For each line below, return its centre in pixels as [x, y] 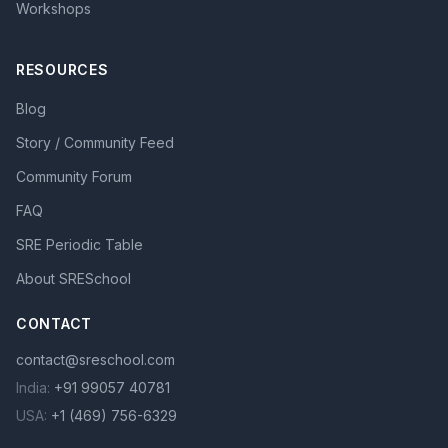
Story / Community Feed [95, 142]
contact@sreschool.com [95, 359]
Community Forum [74, 176]
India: [35, 387]
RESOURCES [62, 69]
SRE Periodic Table [79, 244]
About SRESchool [73, 278]
